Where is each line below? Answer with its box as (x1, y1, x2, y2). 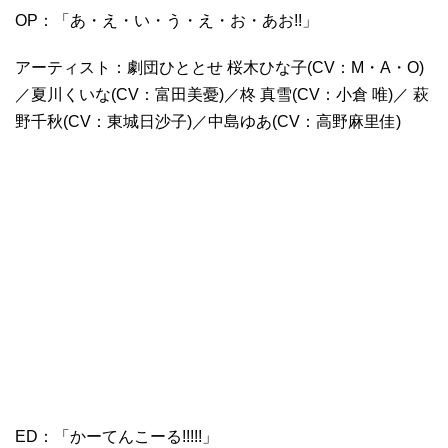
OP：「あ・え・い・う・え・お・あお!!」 (15, 11, 318, 29)
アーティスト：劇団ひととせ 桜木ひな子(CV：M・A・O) (15, 58, 424, 76)
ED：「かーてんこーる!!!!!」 (15, 427, 218, 445)
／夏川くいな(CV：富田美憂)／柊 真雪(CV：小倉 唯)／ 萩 (15, 85, 429, 103)
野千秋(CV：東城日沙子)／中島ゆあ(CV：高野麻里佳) (15, 112, 401, 130)
